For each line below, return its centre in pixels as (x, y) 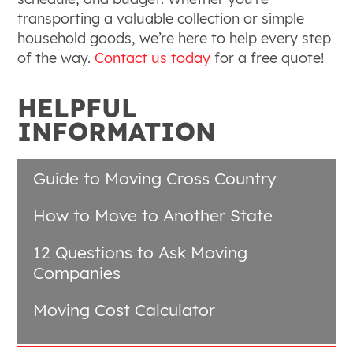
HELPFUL (78, 108)
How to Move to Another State (153, 215)
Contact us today (153, 58)
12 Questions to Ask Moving (141, 252)
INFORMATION (117, 132)
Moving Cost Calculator (124, 309)
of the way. (56, 58)
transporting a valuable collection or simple (161, 19)
